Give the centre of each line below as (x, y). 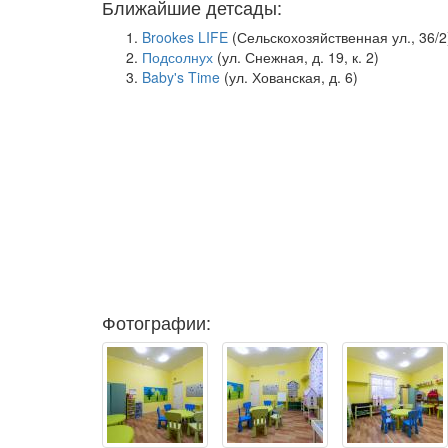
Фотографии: (156, 322)
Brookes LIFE (185, 37)
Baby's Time (181, 77)
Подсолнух (177, 57)
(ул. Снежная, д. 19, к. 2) (296, 57)
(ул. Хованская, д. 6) (289, 77)
